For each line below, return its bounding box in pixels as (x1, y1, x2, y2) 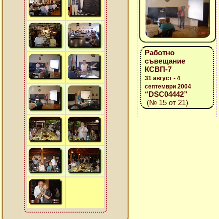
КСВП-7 (144, 65, 172, 73)
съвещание (144, 57, 185, 65)
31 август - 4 (144, 75, 180, 82)
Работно (144, 48, 175, 57)
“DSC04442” (144, 90, 188, 98)
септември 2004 (144, 83, 191, 90)
